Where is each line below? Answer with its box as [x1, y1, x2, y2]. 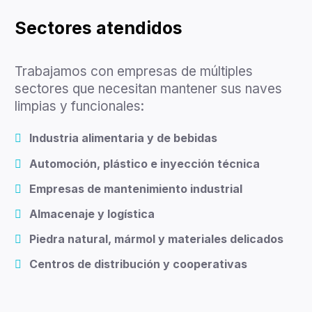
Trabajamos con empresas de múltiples [15, 63, 253, 80]
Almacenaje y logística [29, 206, 155, 221]
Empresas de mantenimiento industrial [29, 181, 242, 196]
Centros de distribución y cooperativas [29, 257, 247, 272]
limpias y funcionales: [15, 98, 144, 115]
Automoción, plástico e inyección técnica [29, 156, 260, 171]
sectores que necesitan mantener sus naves [15, 81, 282, 97]
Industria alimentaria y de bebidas [29, 131, 217, 146]
